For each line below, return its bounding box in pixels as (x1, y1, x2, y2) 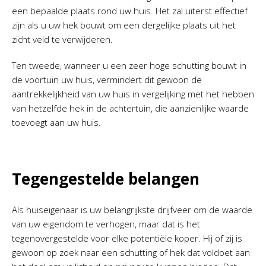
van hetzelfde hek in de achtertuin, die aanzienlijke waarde (12, 102, 249, 114)
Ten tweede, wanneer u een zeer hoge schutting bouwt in (12, 59, 246, 71)
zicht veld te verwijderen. (12, 33, 113, 45)
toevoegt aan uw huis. (12, 116, 101, 128)
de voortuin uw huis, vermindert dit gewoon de (12, 73, 202, 85)
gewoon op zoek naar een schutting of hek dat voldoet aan (12, 246, 250, 258)
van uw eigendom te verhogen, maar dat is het (12, 217, 200, 230)
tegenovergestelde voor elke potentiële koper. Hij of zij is (12, 232, 242, 244)
